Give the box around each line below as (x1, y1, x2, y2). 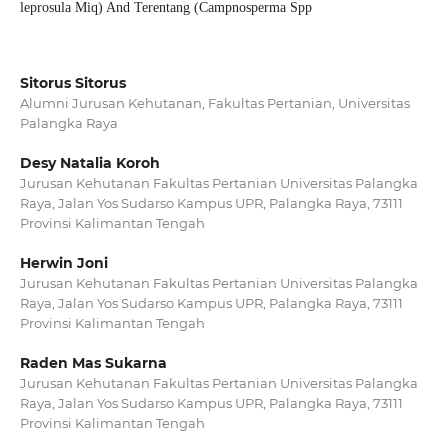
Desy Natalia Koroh (19, 154, 160, 172)
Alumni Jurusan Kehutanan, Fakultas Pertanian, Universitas (19, 94, 410, 111)
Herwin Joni (19, 254, 108, 273)
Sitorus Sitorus (19, 73, 126, 92)
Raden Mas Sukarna (19, 354, 167, 373)
